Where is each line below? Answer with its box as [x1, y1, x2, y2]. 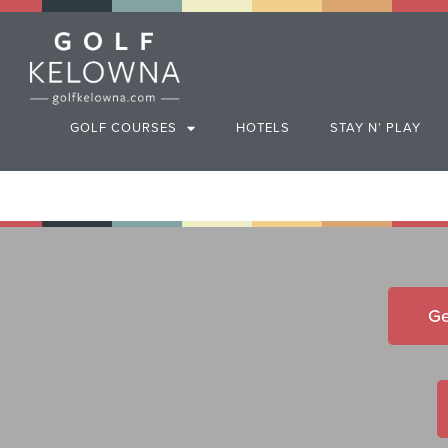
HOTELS [236, 120, 290, 137]
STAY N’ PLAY [330, 120, 421, 137]
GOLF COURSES [70, 120, 177, 137]
